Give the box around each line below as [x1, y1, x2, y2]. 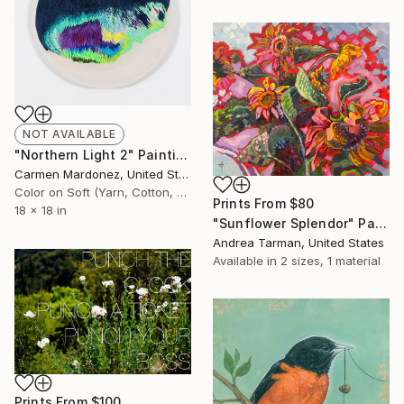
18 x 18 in [14, 203, 67, 218]
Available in [213, 252, 280, 268]
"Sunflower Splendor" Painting [374, 215, 387, 231]
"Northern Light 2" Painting [176, 147, 188, 163]
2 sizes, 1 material [280, 252, 381, 268]
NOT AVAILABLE [23, 127, 116, 142]
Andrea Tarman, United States [213, 234, 384, 250]
